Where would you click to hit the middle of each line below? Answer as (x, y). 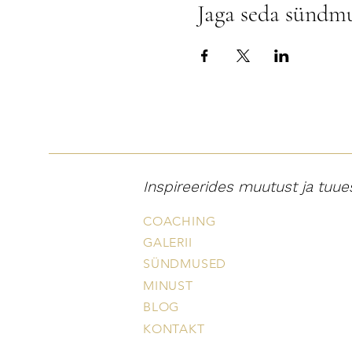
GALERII (168, 242)
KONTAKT (174, 328)
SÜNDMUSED (185, 263)
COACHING (180, 221)
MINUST (168, 285)
